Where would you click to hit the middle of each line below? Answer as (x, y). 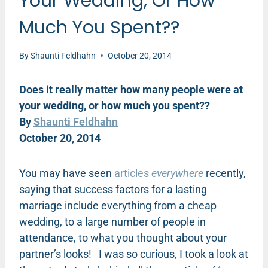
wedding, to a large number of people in (112, 221)
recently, (225, 173)
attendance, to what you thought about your (123, 237)
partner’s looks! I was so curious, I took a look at (134, 254)
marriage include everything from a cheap (118, 205)
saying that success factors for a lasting (113, 189)
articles (133, 173)
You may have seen (67, 173)
